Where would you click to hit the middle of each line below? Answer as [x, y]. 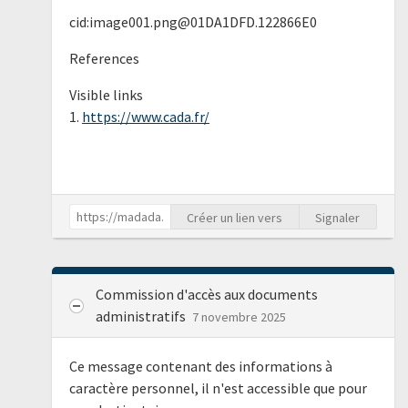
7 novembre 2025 [239, 317]
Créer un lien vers [235, 217]
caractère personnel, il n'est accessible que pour [218, 388]
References [104, 58]
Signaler [338, 217]
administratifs [142, 316]
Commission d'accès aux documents [206, 295]
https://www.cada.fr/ [145, 116]
